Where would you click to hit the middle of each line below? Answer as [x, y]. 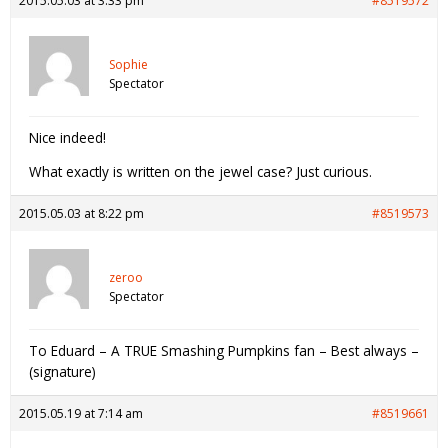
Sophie [128, 64]
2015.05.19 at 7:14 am [81, 414]
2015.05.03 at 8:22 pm [81, 214]
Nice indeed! [67, 137]
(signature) [62, 372]
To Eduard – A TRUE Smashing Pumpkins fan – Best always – [224, 351]
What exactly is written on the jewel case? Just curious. [200, 172]
